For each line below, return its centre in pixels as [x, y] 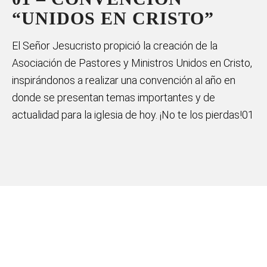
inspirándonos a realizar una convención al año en [124, 80]
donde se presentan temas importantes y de [114, 97]
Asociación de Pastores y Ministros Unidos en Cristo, [132, 63]
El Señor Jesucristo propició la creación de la [115, 45]
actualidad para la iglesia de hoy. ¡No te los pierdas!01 [133, 114]
